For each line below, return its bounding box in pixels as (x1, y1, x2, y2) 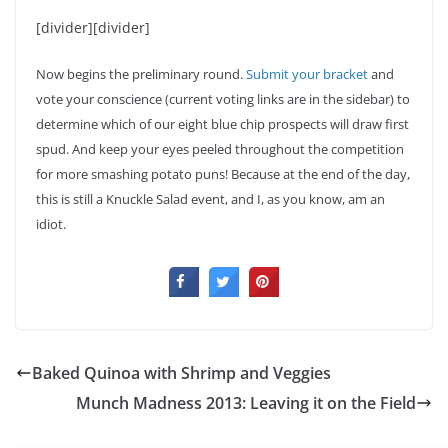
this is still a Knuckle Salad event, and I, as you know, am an (36, 190, 385, 209)
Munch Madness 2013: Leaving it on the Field (76, 392, 416, 415)
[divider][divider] (36, 18, 150, 38)
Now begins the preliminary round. (36, 65, 246, 84)
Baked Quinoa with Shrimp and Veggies (32, 362, 331, 385)
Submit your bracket (246, 65, 368, 84)
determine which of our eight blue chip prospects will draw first (36, 115, 409, 134)
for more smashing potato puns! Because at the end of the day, (36, 165, 410, 184)
